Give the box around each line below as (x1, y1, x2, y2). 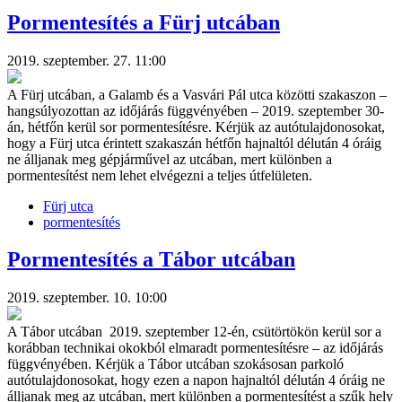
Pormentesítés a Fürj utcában (7, 10, 280, 34)
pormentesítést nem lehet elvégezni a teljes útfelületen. (7, 167, 312, 183)
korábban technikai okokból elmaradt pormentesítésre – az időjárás (7, 340, 383, 356)
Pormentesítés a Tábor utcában (7, 248, 295, 272)
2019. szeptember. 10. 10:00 (7, 290, 167, 306)
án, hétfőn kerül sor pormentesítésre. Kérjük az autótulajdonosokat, (7, 118, 385, 135)
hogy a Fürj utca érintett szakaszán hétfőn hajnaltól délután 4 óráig (7, 135, 381, 151)
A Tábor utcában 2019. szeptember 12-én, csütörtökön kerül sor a (7, 324, 381, 340)
